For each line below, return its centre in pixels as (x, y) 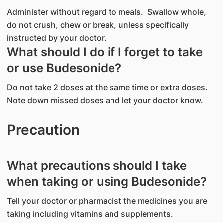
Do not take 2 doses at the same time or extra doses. (107, 87)
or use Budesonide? (64, 68)
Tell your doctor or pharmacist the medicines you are (107, 201)
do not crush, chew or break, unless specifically (98, 25)
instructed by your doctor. (56, 38)
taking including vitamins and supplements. (90, 214)
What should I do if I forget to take (105, 52)
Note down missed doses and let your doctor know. (105, 100)
